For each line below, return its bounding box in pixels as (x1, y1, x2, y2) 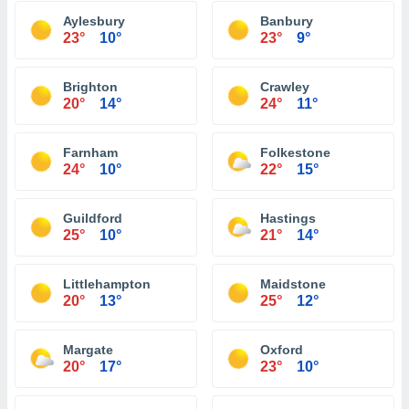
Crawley (260, 79, 309, 94)
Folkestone (260, 145, 330, 160)
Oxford (260, 342, 303, 357)
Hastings (260, 211, 316, 225)
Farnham (63, 145, 118, 160)
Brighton (63, 79, 118, 94)
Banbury (260, 14, 313, 28)
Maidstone (260, 277, 326, 291)
